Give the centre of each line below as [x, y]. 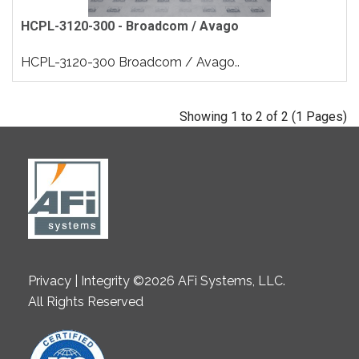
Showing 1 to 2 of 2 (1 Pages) [263, 117]
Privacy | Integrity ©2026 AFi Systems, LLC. [157, 281]
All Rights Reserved [86, 302]
